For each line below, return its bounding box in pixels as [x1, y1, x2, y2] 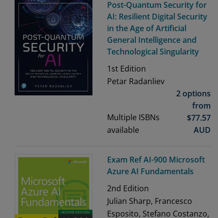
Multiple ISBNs [107, 112, 160, 123]
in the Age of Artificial [107, 23, 186, 34]
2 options [176, 88, 211, 99]
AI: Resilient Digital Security [107, 11, 207, 22]
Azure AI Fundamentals [107, 166, 194, 177]
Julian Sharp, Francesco [107, 196, 192, 207]
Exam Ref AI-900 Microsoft [107, 154, 205, 165]
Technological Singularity [107, 46, 199, 57]
